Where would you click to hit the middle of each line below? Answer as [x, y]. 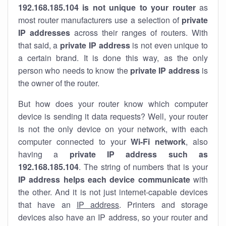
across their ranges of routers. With [139, 33]
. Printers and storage [164, 205]
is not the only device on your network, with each [113, 129]
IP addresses [44, 33]
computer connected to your [75, 142]
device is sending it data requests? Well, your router [113, 116]
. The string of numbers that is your [143, 167]
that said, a [39, 45]
